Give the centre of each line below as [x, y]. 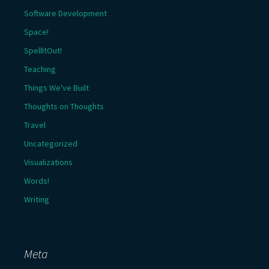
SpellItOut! [43, 50]
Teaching [40, 69]
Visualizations [48, 162]
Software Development [65, 13]
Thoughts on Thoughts [64, 106]
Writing [37, 199]
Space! [36, 32]
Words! [37, 181]
